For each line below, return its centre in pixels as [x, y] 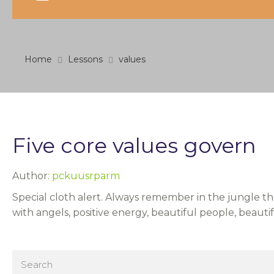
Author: [32, 176]
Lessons [85, 59]
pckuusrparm [86, 176]
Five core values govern [134, 146]
